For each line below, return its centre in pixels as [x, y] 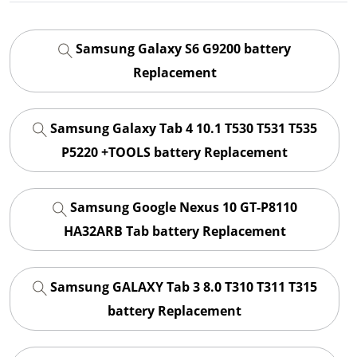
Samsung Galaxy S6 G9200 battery [182, 49]
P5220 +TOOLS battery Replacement [175, 152]
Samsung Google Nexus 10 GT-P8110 [182, 208]
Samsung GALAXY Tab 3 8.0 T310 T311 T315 [182, 287]
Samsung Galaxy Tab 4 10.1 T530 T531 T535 [182, 128]
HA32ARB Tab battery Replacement [175, 231]
